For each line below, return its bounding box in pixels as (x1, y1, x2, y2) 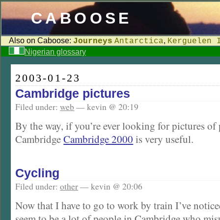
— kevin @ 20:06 (78, 180, 143, 192)
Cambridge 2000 (63, 132, 134, 146)
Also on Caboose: (9, 36, 73, 45)
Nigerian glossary (25, 48, 86, 56)
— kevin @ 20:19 (74, 101, 139, 112)
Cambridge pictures (15, 87, 131, 100)
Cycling (15, 166, 60, 180)
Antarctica (114, 37, 164, 46)
